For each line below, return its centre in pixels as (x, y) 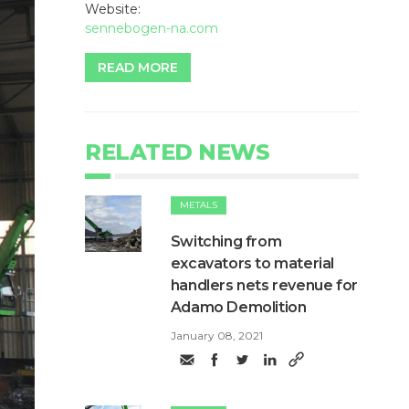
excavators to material (252, 264)
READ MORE (138, 68)
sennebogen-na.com (152, 29)
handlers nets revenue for (264, 286)
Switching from (226, 242)
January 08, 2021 (216, 336)
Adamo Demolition (238, 308)
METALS (198, 205)
